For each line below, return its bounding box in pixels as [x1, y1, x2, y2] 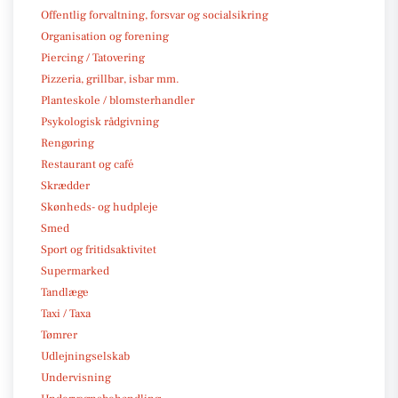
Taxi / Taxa [41, 306, 91, 321]
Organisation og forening [41, 28, 169, 44]
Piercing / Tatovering [41, 50, 145, 65]
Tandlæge [41, 284, 89, 299]
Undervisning [41, 370, 111, 385]
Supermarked [41, 263, 109, 278]
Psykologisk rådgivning [41, 114, 159, 129]
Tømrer [41, 327, 77, 342]
